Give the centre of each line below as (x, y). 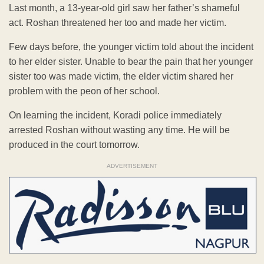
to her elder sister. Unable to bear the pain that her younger (131, 62)
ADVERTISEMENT (132, 166)
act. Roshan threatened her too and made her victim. (118, 23)
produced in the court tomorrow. (74, 145)
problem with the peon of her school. (84, 91)
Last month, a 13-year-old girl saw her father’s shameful (124, 8)
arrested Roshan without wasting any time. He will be (119, 130)
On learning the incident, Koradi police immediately (115, 115)
